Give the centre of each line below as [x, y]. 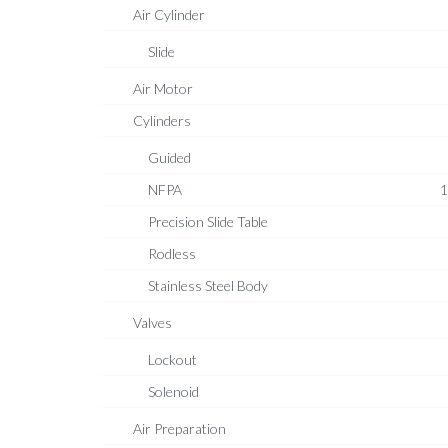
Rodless [172, 253]
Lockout [172, 359]
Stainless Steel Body [208, 285]
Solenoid [173, 391]
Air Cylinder [169, 14]
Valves [152, 322]
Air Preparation [179, 428]
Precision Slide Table [208, 221]
